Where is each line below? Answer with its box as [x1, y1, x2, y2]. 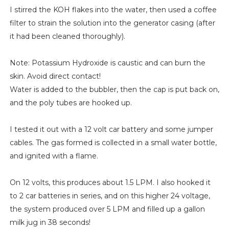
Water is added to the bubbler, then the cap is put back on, [9, 85, 219, 95]
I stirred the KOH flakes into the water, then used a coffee [9, 5, 217, 15]
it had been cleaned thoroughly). [9, 32, 125, 41]
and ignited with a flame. [9, 151, 98, 161]
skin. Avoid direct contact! [9, 72, 101, 81]
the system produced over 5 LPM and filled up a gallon [9, 204, 205, 214]
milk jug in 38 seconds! [9, 218, 90, 227]
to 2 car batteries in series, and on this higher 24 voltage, [9, 191, 210, 201]
